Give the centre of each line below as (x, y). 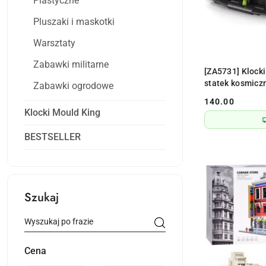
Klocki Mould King (62, 113)
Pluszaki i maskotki (74, 22)
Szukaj (42, 198)
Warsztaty (54, 43)
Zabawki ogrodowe (73, 86)
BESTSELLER (53, 137)
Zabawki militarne (71, 65)
